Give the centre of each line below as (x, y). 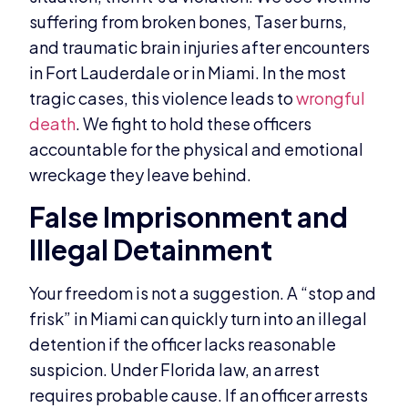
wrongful (331, 98)
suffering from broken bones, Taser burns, (189, 22)
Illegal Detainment (151, 250)
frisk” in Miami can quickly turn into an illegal (199, 319)
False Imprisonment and (189, 217)
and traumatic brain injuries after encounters (200, 47)
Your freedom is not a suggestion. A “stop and (203, 293)
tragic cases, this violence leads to (163, 98)
